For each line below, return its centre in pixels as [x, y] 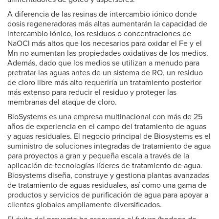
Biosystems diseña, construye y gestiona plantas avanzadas [108, 175]
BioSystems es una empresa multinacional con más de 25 [105, 117]
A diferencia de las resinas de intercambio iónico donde [102, 14]
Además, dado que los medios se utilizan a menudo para [103, 63]
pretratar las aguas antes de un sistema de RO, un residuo [105, 73]
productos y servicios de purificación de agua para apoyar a [108, 195]
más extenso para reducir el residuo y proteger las [92, 92]
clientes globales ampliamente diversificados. [85, 205]
